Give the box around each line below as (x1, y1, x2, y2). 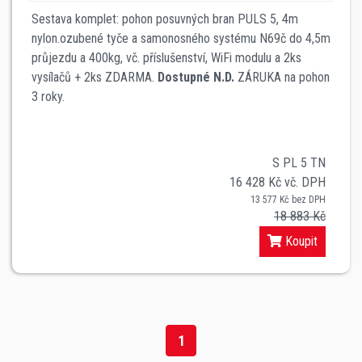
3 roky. (32, 88, 65, 104)
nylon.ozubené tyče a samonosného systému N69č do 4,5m (32, 30, 330, 46)
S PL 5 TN (272, 154, 326, 170)
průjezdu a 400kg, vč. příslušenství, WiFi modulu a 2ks (32, 49, 301, 65)
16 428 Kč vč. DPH (229, 174, 326, 190)
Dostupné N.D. (158, 69, 234, 85)
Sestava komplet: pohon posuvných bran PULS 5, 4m (32, 11, 298, 27)
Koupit (282, 233, 318, 249)
